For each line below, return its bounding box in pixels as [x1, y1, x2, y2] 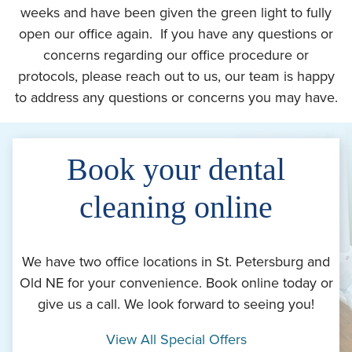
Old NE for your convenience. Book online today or [19, 273, 333, 291]
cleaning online [79, 189, 273, 225]
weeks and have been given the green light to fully [20, 3, 332, 21]
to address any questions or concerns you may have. [14, 88, 338, 106]
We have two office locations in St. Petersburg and [22, 252, 330, 270]
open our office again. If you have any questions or [19, 24, 333, 42]
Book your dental [67, 151, 285, 187]
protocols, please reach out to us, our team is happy [17, 67, 335, 85]
